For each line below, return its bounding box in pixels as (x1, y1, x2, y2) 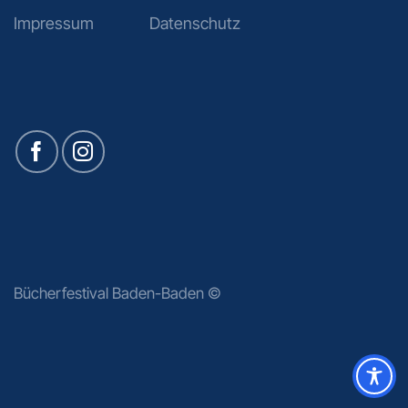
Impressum (14, 13, 94, 33)
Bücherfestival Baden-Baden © (14, 283, 221, 303)
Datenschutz (149, 13, 241, 33)
